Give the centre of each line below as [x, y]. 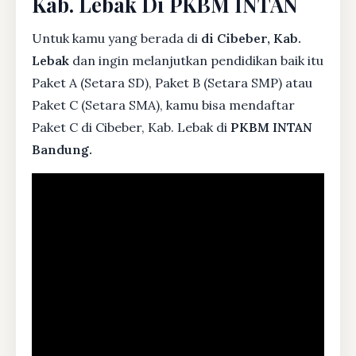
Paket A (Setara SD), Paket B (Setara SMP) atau [172, 82]
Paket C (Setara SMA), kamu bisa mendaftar [163, 104]
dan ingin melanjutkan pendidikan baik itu [196, 60]
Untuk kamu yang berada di [116, 38]
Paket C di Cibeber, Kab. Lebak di [131, 127]
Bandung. [62, 149]
